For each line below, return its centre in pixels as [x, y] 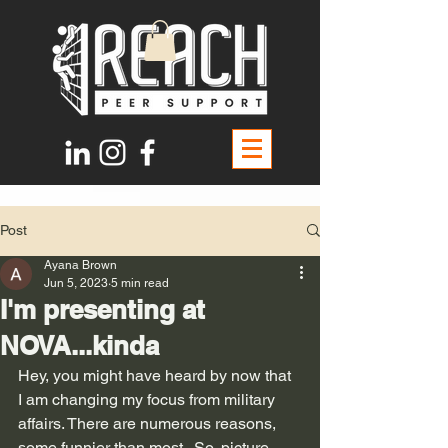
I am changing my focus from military [148, 399]
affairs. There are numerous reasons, [149, 423]
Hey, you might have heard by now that [156, 375]
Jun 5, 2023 [76, 282]
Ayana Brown [80, 264]
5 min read [140, 282]
